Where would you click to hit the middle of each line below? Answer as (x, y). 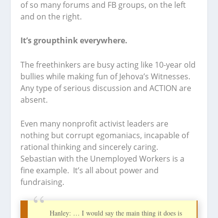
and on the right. (51, 16)
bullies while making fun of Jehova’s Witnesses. (107, 76)
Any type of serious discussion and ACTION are (106, 88)
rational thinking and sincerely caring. (91, 147)
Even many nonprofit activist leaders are (95, 124)
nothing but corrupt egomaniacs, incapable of (105, 136)
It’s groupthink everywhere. (74, 41)
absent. (34, 100)
